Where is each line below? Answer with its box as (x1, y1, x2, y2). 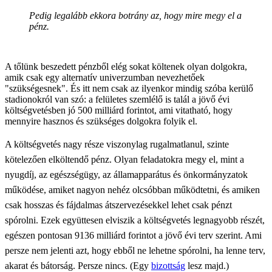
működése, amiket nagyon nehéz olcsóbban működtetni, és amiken (5, 184, 260, 195)
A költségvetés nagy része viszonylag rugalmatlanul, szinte (5, 138, 229, 149)
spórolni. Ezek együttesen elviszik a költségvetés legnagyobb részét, (5, 214, 265, 225)
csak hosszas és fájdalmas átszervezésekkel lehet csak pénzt (5, 199, 232, 210)
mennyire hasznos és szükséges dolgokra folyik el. (5, 115, 197, 126)
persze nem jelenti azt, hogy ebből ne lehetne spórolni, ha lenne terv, (5, 245, 265, 256)
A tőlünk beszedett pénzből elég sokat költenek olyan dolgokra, (5, 61, 247, 72)
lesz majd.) (185, 260, 234, 271)
